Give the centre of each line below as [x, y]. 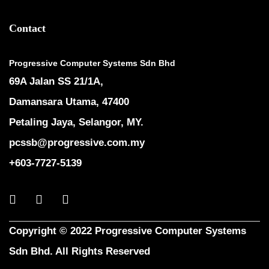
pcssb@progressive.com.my [77, 143]
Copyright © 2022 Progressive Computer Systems [128, 231]
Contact [27, 28]
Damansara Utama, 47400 [69, 102]
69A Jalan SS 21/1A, [56, 81]
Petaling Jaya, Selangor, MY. [76, 122]
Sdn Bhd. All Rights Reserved [80, 251]
